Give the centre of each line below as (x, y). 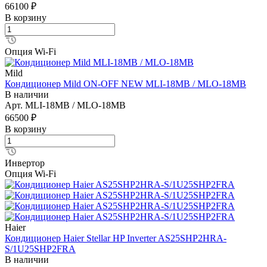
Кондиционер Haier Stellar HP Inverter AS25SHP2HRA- (116, 238)
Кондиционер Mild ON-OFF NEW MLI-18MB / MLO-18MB (125, 83)
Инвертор (25, 163)
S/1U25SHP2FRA (40, 249)
